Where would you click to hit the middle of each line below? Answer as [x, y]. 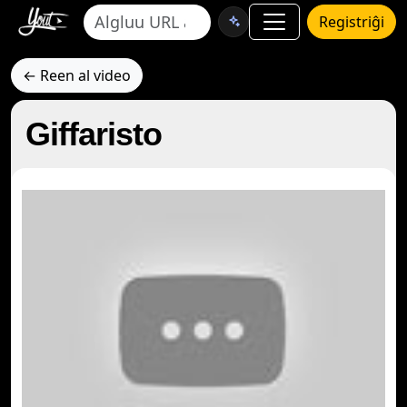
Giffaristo [94, 134]
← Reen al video [77, 75]
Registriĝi [352, 22]
